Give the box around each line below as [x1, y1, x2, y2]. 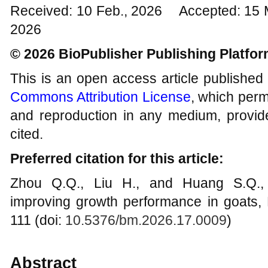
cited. [10, 126, 43, 142]
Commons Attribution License [10, 89, 191, 105]
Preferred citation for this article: [10, 151, 224, 166]
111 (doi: [10, 212, 65, 228]
